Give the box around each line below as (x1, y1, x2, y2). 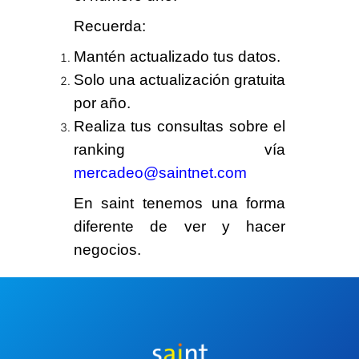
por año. (73, 95, 131, 112)
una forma (211, 194, 286, 212)
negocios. (73, 240, 145, 258)
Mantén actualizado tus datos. (73, 48, 284, 66)
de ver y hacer (133, 217, 286, 235)
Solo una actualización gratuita (73, 71, 286, 89)
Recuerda (73, 18, 142, 35)
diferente (73, 217, 134, 235)
